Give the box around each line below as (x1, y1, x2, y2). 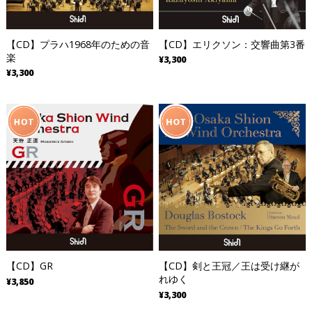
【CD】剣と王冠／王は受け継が (158, 259, 299, 273)
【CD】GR (6, 259, 53, 273)
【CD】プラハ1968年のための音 (6, 37, 150, 51)
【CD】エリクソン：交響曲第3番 (158, 37, 305, 51)
